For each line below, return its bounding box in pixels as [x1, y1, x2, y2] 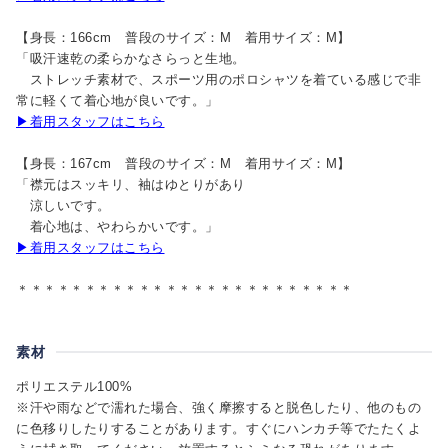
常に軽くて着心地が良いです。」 [16, 92, 219, 108]
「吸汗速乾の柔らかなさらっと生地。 [16, 50, 246, 66]
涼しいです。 [16, 197, 111, 213]
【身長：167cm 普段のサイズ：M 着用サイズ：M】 [16, 155, 351, 171]
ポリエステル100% [16, 378, 132, 394]
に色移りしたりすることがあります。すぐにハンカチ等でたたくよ [16, 420, 421, 436]
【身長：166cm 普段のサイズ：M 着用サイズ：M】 [16, 29, 351, 45]
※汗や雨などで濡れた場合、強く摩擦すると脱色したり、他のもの [16, 399, 421, 415]
